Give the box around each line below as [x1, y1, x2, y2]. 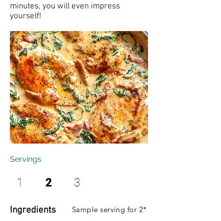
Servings [10, 154, 41, 164]
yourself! [10, 11, 41, 21]
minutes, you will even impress [10, 1, 120, 11]
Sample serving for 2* [72, 205, 147, 214]
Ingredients [10, 205, 56, 216]
